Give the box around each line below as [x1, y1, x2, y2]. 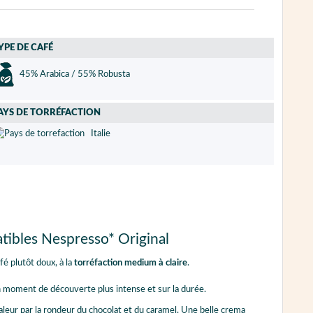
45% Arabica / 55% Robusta [17, 69, 130, 79]
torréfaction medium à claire [73, 259, 187, 268]
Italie [85, 129, 110, 139]
